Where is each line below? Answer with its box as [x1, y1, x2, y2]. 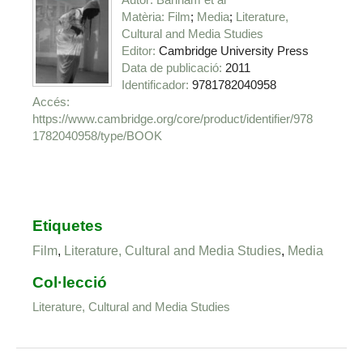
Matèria [122, 10, 162, 24]
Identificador [122, 78, 186, 92]
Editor [122, 44, 153, 58]
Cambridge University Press [159, 44, 310, 58]
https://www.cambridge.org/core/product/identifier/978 [32, 112, 314, 126]
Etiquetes [32, 216, 104, 234]
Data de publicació [122, 61, 220, 75]
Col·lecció [32, 273, 108, 291]
